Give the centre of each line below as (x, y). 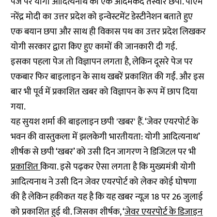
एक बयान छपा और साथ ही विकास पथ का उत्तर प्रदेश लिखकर (108, 32)
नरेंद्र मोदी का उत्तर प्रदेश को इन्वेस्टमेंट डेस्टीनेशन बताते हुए (102, 17)
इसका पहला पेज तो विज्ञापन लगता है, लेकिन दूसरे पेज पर (102, 62)
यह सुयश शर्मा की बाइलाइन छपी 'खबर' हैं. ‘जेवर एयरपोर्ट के (105, 122)
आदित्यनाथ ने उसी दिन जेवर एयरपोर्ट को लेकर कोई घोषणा (104, 182)
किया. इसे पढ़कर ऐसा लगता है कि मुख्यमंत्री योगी (118, 167)
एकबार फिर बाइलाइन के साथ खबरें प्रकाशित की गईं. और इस (108, 77)
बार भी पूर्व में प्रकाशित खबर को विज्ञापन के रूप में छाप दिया (104, 92)
